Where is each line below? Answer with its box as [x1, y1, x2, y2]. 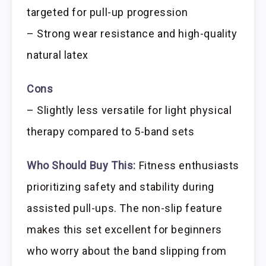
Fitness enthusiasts [136, 159, 240, 172]
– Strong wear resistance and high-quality [27, 27, 237, 40]
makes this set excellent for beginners [27, 223, 222, 236]
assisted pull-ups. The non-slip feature [27, 201, 223, 214]
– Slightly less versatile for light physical [27, 103, 232, 116]
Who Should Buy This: [27, 159, 136, 172]
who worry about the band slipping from [27, 244, 227, 257]
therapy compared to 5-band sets [27, 125, 195, 138]
